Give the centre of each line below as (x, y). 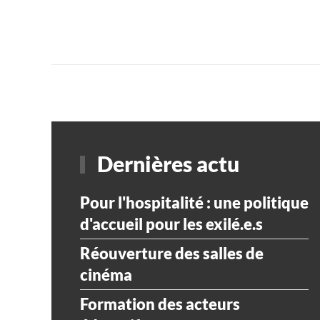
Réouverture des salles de (172, 253)
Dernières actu (166, 163)
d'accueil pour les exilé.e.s (171, 224)
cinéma (106, 274)
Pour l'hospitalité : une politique (194, 202)
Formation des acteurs (160, 304)
